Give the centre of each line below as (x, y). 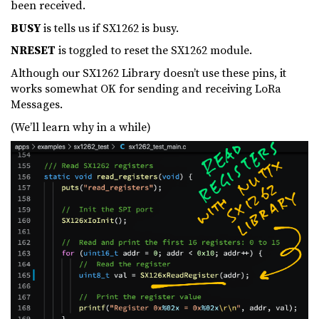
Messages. (37, 104)
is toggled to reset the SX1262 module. (154, 50)
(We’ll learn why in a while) (81, 126)
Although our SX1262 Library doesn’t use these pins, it (148, 73)
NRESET (33, 50)
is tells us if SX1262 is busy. (110, 27)
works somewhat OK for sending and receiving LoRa (146, 89)
